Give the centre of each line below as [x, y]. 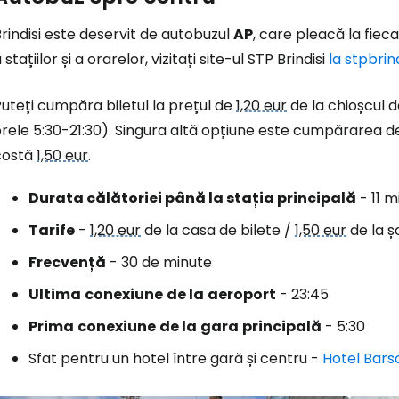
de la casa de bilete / [218, 230]
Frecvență [67, 262]
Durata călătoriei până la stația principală [192, 198]
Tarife [52, 230]
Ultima [55, 294]
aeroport [242, 294]
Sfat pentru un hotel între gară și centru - [175, 358]
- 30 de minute [159, 262]
